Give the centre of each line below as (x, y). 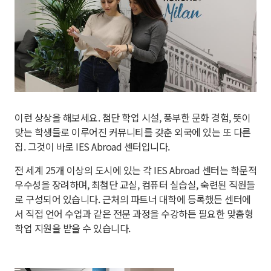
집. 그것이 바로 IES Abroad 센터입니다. (92, 147)
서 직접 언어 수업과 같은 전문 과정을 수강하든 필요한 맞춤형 (134, 214)
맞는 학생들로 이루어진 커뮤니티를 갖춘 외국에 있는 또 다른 (133, 132)
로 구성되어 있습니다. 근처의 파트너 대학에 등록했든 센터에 (133, 199)
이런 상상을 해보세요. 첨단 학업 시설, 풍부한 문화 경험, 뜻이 (132, 118)
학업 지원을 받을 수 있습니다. (73, 228)
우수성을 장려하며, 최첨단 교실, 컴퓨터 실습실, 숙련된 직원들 (135, 185)
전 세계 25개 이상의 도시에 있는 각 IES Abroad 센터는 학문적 (135, 170)
